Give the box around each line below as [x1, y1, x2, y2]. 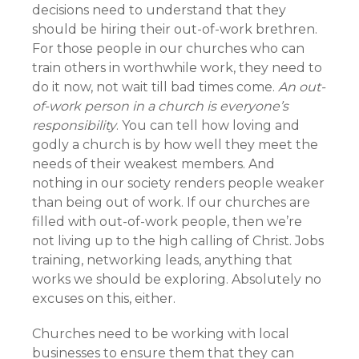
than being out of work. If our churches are [32, 195, 310, 210]
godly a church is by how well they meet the [32, 137, 318, 152]
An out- [278, 79, 325, 95]
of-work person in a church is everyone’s [32, 99, 288, 114]
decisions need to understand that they [32, 2, 286, 18]
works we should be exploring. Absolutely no [32, 272, 321, 287]
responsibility [32, 118, 116, 133]
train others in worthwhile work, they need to [32, 60, 322, 75]
